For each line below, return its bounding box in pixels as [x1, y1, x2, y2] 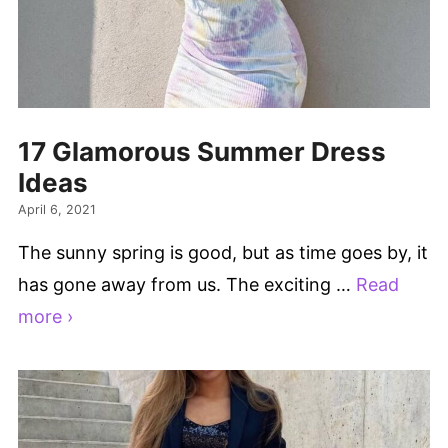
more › [18, 305, 73, 327]
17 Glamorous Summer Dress [18, 136, 386, 167]
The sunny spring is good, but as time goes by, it [18, 241, 428, 263]
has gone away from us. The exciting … [18, 273, 356, 295]
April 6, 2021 [18, 201, 96, 217]
